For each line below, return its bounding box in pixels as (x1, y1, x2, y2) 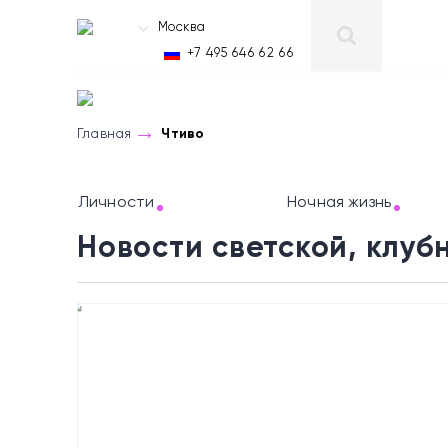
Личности (78, 195, 155, 211)
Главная (77, 127, 132, 141)
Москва (158, 21, 205, 34)
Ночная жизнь (287, 195, 391, 211)
